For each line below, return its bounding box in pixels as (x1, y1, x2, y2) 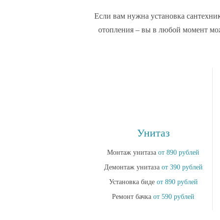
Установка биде (109, 178, 157, 186)
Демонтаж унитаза (104, 164, 162, 171)
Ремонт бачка (112, 193, 153, 200)
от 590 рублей (153, 193, 194, 200)
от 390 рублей (161, 164, 203, 171)
